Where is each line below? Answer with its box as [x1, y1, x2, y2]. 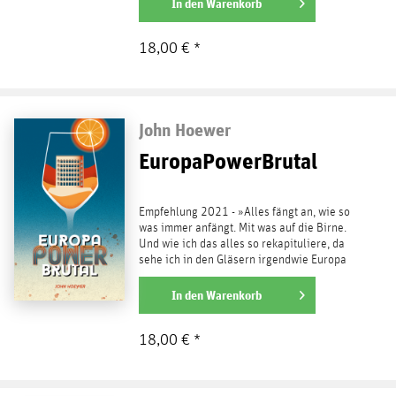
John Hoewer [138, 119, 231, 141]
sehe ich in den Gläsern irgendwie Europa [138, 254, 346, 267]
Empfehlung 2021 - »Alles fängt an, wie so [138, 206, 350, 219]
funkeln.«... [138, 270, 193, 283]
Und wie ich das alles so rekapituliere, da [138, 238, 345, 251]
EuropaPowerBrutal [138, 148, 317, 175]
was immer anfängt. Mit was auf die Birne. [138, 222, 346, 235]
